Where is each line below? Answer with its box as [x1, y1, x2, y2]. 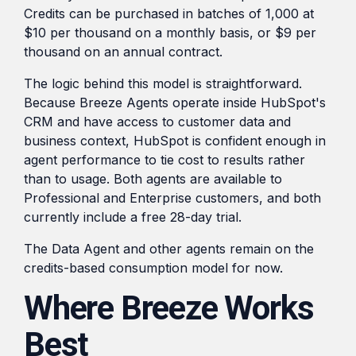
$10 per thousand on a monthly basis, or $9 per [24, 25, 316, 41]
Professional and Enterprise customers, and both [24, 190, 321, 207]
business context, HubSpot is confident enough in [24, 133, 326, 149]
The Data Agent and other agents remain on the [24, 241, 314, 257]
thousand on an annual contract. [24, 44, 222, 60]
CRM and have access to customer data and [24, 114, 291, 130]
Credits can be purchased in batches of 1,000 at [24, 6, 314, 22]
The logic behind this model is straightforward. [24, 75, 302, 92]
